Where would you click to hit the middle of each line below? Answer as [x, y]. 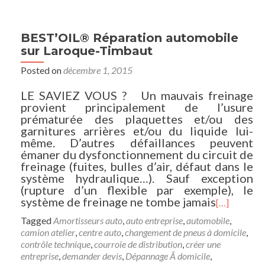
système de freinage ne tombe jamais [118, 202]
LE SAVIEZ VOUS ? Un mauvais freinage [137, 95]
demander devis [92, 256]
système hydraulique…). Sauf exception [137, 178]
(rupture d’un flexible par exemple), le [137, 190]
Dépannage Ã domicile [168, 256]
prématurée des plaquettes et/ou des [137, 119]
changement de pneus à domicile [185, 232]
